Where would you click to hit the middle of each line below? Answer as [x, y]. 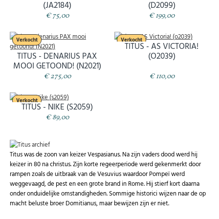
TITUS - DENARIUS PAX [57, 56]
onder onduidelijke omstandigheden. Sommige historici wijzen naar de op [108, 193]
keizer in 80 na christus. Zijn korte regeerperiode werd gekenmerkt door [105, 164]
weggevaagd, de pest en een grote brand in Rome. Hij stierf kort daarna [105, 184]
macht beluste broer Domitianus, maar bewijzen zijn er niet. [89, 203]
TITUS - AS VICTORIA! [162, 46]
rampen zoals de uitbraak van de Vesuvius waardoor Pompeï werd [97, 174]
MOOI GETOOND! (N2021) [57, 66]
